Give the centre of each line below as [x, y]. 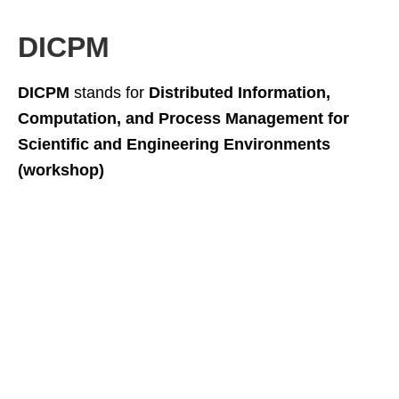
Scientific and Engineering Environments [174, 144]
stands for [109, 93]
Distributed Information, [240, 93]
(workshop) [61, 170]
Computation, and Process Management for [183, 118]
